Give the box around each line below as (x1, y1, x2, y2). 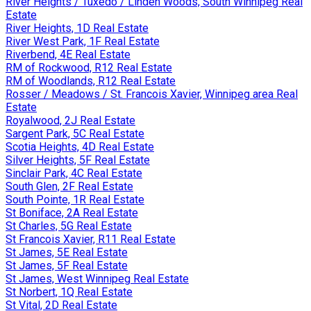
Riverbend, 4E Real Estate (6, 47, 131, 61)
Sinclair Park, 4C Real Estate (6, 166, 142, 180)
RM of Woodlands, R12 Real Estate (6, 74, 176, 87)
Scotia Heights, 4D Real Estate (6, 140, 154, 153)
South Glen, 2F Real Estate (6, 179, 133, 193)
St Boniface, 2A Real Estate (6, 205, 138, 219)
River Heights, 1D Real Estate (6, 21, 149, 35)
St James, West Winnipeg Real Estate (6, 271, 189, 285)
